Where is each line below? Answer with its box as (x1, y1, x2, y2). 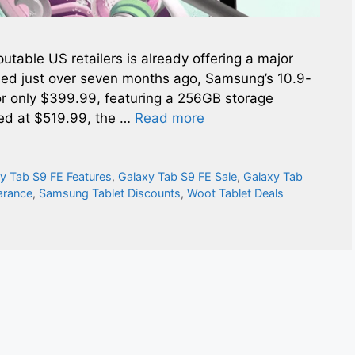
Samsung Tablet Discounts (39, 185, 181, 200)
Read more (135, 109, 204, 126)
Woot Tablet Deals (187, 185, 284, 200)
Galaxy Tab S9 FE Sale (118, 169, 238, 183)
